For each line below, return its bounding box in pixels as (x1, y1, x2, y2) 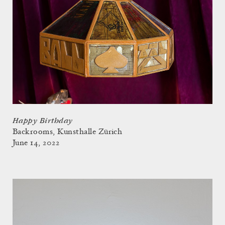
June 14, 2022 (13, 139, 60, 148)
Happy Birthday (13, 117, 73, 126)
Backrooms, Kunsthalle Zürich (13, 128, 123, 137)
